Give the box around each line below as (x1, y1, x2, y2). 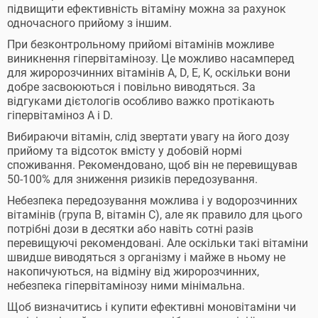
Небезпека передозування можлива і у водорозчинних (7, 194, 297, 207)
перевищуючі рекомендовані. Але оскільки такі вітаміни (7, 236, 308, 250)
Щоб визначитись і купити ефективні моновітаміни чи (7, 300, 296, 314)
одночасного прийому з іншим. (7, 16, 172, 30)
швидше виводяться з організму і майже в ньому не (7, 251, 285, 264)
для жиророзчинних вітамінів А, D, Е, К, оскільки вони (7, 66, 290, 79)
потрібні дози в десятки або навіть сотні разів (7, 222, 253, 236)
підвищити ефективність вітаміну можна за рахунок (7, 2, 286, 16)
